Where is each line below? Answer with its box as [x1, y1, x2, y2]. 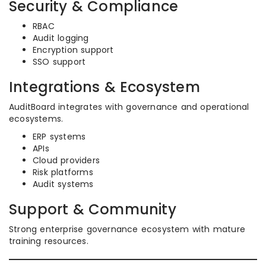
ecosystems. [9, 113, 64, 125]
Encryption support [33, 44, 114, 56]
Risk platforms [33, 166, 93, 178]
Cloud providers [33, 154, 100, 166]
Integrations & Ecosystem [9, 77, 200, 97]
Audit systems [33, 178, 94, 190]
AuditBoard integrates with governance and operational [9, 101, 249, 113]
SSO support [33, 56, 86, 68]
